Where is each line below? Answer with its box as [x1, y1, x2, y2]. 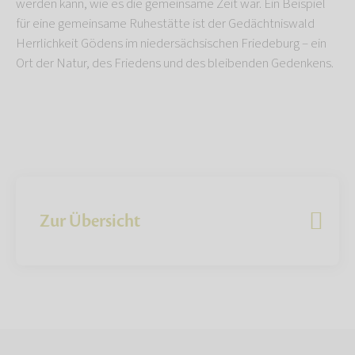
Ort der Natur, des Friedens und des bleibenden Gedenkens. [16, 53, 334, 73]
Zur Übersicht [40, 209, 140, 232]
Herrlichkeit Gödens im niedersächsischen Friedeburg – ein [16, 33, 326, 53]
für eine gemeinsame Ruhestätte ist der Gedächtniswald [16, 13, 315, 33]
